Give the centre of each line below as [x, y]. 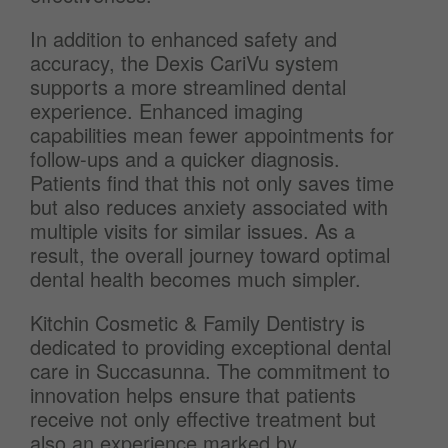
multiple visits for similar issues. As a [192, 230]
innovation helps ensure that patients [193, 394]
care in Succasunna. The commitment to [210, 370]
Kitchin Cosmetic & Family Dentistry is [197, 322]
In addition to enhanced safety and [183, 38]
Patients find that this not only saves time [212, 182]
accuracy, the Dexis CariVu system [184, 62]
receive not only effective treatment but [203, 418]
